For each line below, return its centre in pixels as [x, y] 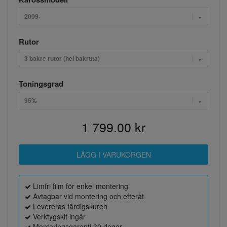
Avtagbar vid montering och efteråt [87, 196]
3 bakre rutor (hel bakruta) [62, 58]
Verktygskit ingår [58, 216]
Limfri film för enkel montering [80, 186]
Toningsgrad [41, 83]
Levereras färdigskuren [69, 206]
